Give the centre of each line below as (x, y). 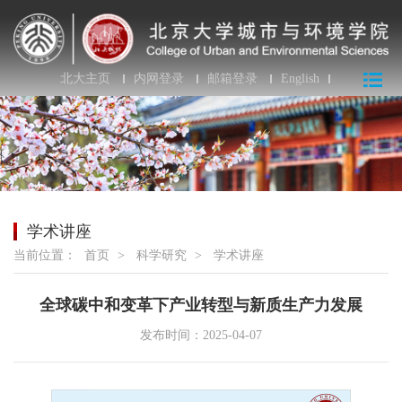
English (300, 79)
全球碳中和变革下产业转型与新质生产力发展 (201, 306)
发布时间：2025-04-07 (201, 336)
